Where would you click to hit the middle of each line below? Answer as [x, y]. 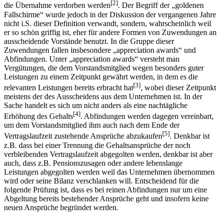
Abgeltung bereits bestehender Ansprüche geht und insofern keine [106, 198]
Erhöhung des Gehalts [38, 116]
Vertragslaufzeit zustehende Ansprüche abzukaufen [83, 136]
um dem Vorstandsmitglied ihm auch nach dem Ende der [92, 125]
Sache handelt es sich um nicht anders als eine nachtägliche [96, 106]
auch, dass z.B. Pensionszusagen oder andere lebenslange [93, 163]
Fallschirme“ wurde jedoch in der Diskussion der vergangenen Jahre [110, 14]
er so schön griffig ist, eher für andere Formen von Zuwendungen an [110, 32]
